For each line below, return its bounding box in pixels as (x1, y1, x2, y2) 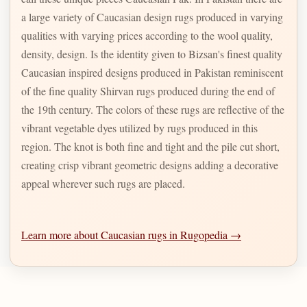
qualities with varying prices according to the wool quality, (21, 27, 273, 42)
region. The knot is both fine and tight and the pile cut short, (21, 138, 280, 153)
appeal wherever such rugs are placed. (21, 175, 185, 191)
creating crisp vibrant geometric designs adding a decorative (21, 157, 278, 172)
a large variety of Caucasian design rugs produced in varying (21, 9, 85, 24)
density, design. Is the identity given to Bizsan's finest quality (21, 46, 90, 61)
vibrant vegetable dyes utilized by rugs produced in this (21, 120, 258, 135)
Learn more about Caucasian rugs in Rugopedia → (21, 227, 241, 242)
